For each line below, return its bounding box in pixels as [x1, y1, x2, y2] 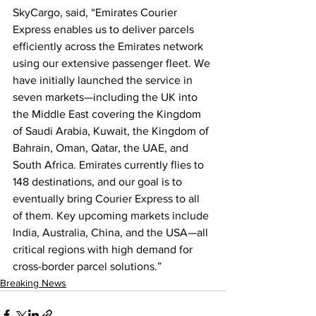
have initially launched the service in [13, 74, 195, 87]
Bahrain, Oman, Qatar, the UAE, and [13, 142, 191, 154]
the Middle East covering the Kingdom [13, 108, 204, 121]
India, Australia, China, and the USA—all [13, 226, 211, 239]
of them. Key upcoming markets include [13, 209, 212, 222]
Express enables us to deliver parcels [13, 23, 197, 36]
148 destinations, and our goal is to [13, 176, 185, 188]
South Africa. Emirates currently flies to [13, 159, 207, 171]
